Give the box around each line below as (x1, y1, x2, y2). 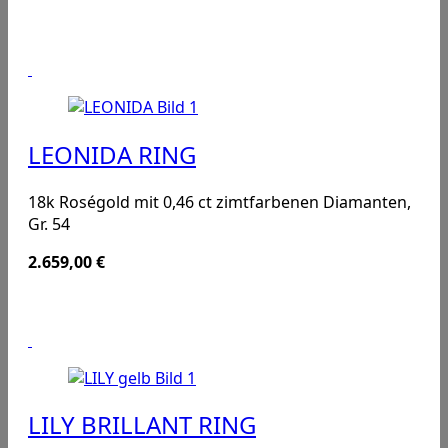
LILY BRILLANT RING (28, 408, 256, 442)
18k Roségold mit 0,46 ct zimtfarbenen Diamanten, (28, 190, 411, 213)
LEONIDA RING (28, 137, 196, 171)
